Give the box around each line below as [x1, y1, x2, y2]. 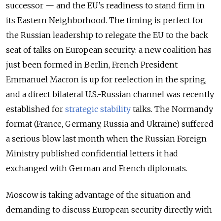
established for [6, 104, 63, 114]
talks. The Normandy [133, 104, 213, 114]
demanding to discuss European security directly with [6, 204, 212, 215]
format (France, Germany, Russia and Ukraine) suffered [6, 118, 214, 129]
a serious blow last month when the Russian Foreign [6, 133, 207, 144]
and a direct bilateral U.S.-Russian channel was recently [6, 89, 214, 99]
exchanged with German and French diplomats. [6, 163, 187, 173]
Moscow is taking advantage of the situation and [6, 189, 191, 200]
